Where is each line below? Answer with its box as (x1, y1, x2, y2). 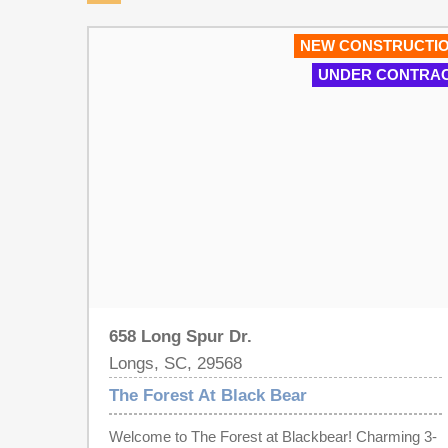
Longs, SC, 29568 (109, 354, 242, 373)
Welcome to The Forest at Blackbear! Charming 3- (109, 428, 191, 445)
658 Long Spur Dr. (109, 327, 252, 346)
